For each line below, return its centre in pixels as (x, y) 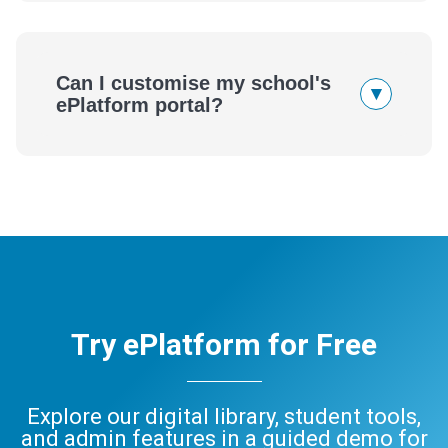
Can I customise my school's (193, 82)
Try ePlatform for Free (224, 344)
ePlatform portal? (139, 104)
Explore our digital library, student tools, (224, 416)
